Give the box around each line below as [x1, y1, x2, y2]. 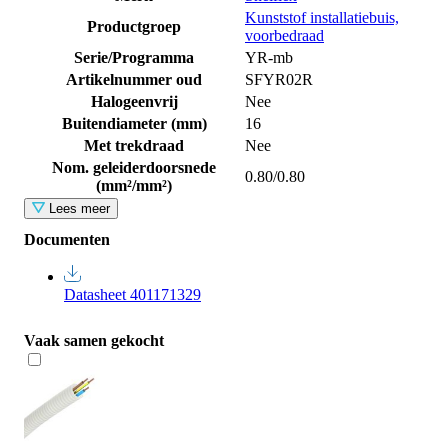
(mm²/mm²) [96, 176, 172, 194]
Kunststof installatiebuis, [245, 8, 399, 26]
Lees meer [48, 200, 110, 216]
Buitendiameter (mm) [61, 114, 207, 132]
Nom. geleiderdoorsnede [52, 158, 216, 176]
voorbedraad [245, 26, 324, 44]
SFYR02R [245, 70, 313, 88]
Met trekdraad [84, 136, 184, 154]
